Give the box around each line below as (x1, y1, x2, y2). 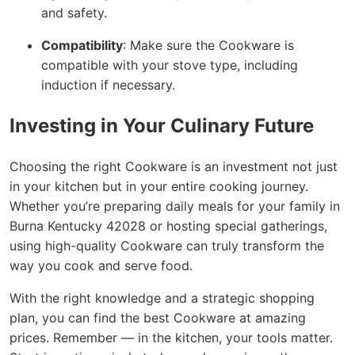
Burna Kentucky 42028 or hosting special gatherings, (10, 218, 327, 235)
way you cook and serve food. (10, 258, 193, 274)
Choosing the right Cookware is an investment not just (10, 158, 338, 175)
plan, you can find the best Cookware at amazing (10, 310, 306, 326)
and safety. (41, 5, 107, 21)
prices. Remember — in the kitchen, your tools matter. (10, 330, 333, 346)
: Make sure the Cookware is (123, 37, 294, 54)
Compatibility (41, 37, 123, 54)
